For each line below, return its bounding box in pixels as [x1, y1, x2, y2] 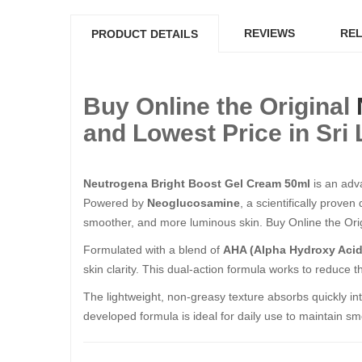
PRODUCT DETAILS [91, 27, 198, 40]
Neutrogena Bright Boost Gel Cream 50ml [83, 177, 310, 190]
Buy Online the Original [83, 93, 356, 120]
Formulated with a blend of [83, 243, 223, 256]
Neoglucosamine [147, 196, 240, 209]
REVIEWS [244, 27, 295, 40]
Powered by [83, 196, 147, 209]
